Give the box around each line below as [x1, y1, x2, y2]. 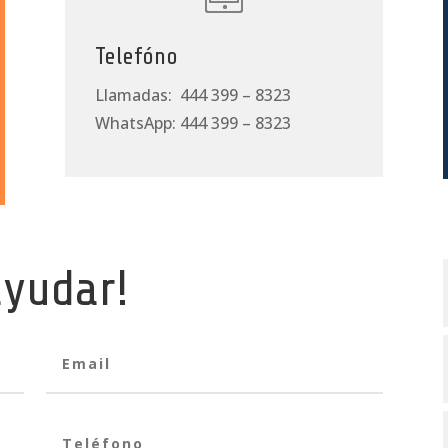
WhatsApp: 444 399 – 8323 [94, 112, 291, 135]
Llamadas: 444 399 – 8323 [94, 84, 291, 107]
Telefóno [94, 43, 178, 71]
